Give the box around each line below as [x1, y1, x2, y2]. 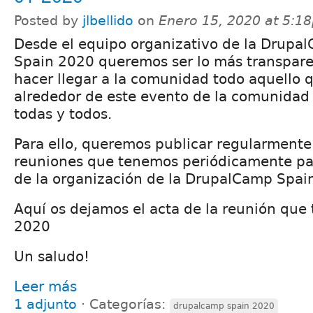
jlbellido [82, 13, 133, 28]
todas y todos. [14, 105, 112, 122]
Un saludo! [14, 247, 89, 265]
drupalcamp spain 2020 [173, 300, 275, 311]
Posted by [14, 13, 82, 28]
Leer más [14, 277, 77, 295]
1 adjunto [14, 296, 77, 312]
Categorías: [89, 296, 170, 312]
